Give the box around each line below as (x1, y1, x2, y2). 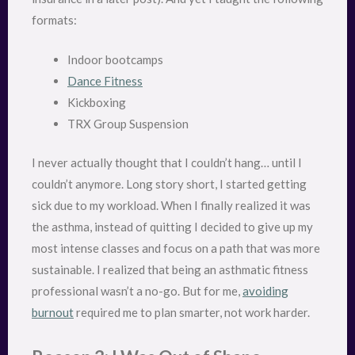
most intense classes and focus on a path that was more (32, 241, 320, 256)
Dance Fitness (67, 73, 143, 88)
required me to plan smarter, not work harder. (74, 305, 310, 320)
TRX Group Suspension (67, 116, 189, 131)
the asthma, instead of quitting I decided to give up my (32, 219, 313, 235)
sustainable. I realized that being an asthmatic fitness (32, 262, 308, 277)
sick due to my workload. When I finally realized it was (32, 198, 311, 213)
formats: (32, 13, 77, 28)
